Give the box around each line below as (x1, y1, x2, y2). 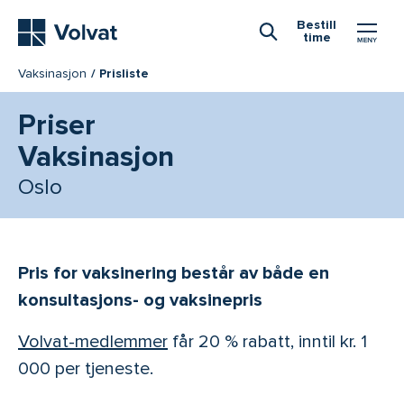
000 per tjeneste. (18, 358, 153, 381)
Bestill (297, 17, 336, 32)
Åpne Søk (267, 46, 336, 66)
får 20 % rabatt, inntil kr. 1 (168, 331, 367, 353)
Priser (18, 108, 96, 144)
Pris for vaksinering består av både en (18, 262, 329, 285)
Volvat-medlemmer (18, 331, 168, 353)
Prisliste (96, 66, 149, 82)
